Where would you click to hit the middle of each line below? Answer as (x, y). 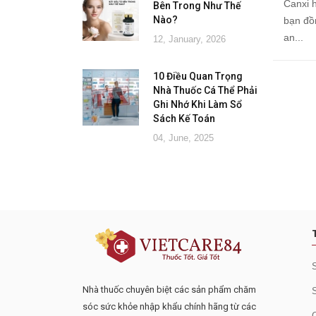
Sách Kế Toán (184, 119)
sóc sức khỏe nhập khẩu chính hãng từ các (169, 306)
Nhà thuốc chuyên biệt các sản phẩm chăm (169, 289)
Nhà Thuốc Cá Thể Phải (205, 90)
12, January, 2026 (189, 39)
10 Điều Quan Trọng (198, 76)
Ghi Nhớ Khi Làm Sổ (197, 104)
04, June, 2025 (183, 138)
